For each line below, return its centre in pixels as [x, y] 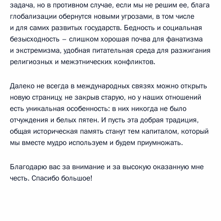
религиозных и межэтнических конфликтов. [83, 61]
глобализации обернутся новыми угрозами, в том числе [102, 16]
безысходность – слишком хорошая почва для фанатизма [106, 39]
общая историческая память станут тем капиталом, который [109, 131]
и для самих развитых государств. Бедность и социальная [106, 27]
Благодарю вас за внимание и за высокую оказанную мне [107, 166]
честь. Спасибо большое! [51, 178]
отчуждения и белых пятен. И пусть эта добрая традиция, [104, 120]
